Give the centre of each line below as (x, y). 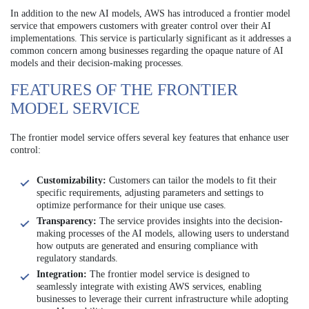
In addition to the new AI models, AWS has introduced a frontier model (150, 13)
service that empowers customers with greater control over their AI (141, 26)
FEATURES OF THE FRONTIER (124, 89)
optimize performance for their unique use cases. (131, 205)
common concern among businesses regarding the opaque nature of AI (147, 50)
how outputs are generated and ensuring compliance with (147, 246)
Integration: (62, 274)
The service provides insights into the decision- (190, 221)
